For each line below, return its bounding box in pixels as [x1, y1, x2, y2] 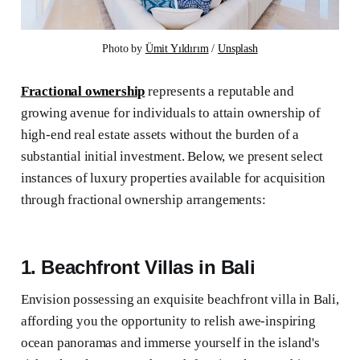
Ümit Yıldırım [145, 43, 209, 55]
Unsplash [218, 43, 258, 55]
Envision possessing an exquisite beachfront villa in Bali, [20, 292, 339, 308]
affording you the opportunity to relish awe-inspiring [20, 313, 316, 329]
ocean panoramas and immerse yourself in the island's [20, 335, 320, 351]
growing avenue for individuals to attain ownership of [20, 105, 321, 121]
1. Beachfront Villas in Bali [20, 256, 256, 279]
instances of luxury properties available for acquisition [20, 170, 326, 186]
